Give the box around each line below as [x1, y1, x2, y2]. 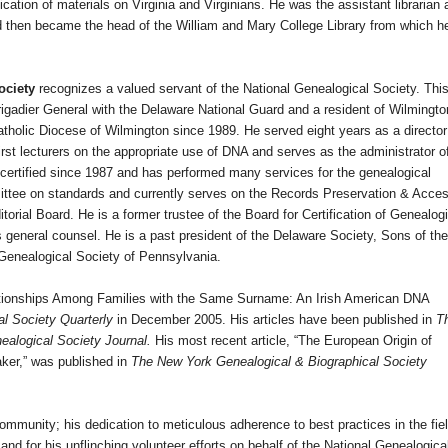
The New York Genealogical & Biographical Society [131, 354, 427, 370]
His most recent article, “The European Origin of [155, 333, 432, 349]
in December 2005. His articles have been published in [113, 312, 436, 328]
